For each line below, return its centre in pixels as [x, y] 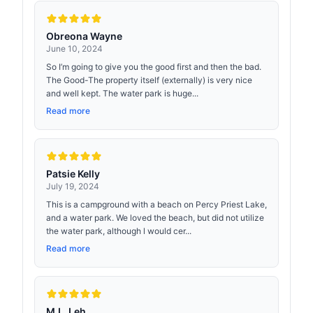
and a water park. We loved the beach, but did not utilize [155, 218]
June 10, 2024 [74, 49]
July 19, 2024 [73, 186]
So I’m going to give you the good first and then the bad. [154, 67]
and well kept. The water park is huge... [122, 93]
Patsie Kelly [73, 174]
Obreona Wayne [84, 36]
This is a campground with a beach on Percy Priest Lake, [156, 204]
